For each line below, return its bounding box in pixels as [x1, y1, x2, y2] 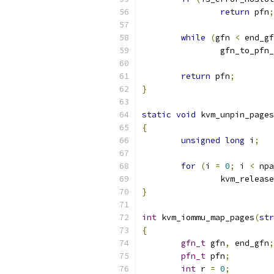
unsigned [181, 135, 220, 146]
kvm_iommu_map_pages [157, 212, 254, 223]
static [142, 109, 171, 120]
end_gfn [230, 238, 269, 248]
